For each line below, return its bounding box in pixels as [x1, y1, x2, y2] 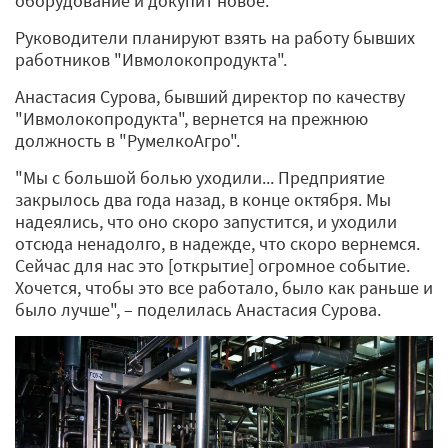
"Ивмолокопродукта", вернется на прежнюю [15, 107, 368, 131]
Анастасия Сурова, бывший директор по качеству [15, 85, 405, 109]
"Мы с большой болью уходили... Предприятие [15, 166, 385, 190]
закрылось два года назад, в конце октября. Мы [15, 188, 391, 212]
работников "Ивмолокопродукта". [15, 48, 287, 72]
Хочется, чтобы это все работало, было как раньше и [15, 276, 433, 300]
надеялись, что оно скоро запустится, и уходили [15, 210, 397, 234]
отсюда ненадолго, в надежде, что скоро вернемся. [15, 232, 420, 256]
